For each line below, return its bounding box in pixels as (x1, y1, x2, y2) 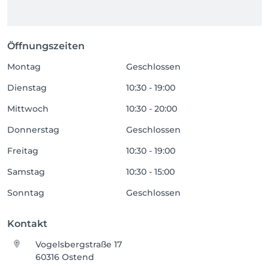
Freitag (7, 145, 38, 156)
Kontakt (7, 218, 47, 229)
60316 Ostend (35, 252, 95, 262)
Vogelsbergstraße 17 (35, 239, 122, 250)
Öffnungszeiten (7, 40, 85, 52)
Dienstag (7, 82, 47, 93)
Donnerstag (7, 124, 59, 135)
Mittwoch (7, 103, 49, 114)
